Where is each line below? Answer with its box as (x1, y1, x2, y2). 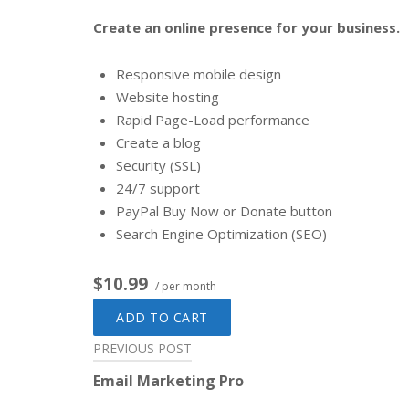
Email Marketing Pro (93, 371, 244, 392)
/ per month (152, 278, 216, 295)
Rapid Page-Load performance (116, 110, 309, 130)
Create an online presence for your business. (93, 18, 400, 37)
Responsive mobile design (116, 65, 281, 84)
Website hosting (116, 88, 219, 107)
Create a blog (116, 133, 201, 152)
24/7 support (116, 179, 200, 198)
